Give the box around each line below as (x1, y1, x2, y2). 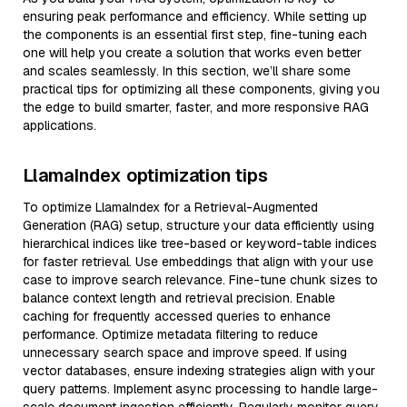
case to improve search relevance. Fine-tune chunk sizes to (23, 272, 378, 288)
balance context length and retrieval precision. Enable (23, 290, 335, 306)
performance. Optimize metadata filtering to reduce (23, 326, 318, 342)
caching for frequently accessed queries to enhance (23, 308, 331, 324)
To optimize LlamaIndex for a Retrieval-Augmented (23, 199, 318, 215)
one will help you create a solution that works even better (23, 45, 362, 61)
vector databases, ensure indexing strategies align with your (23, 362, 375, 379)
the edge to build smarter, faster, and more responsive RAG (23, 99, 369, 115)
